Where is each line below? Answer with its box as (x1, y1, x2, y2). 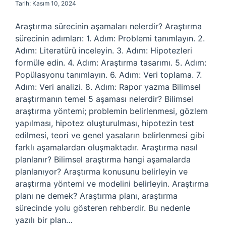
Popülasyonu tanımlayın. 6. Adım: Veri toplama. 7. (15, 70, 202, 80)
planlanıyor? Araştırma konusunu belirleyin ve (15, 166, 188, 177)
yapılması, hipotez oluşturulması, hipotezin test (15, 118, 194, 128)
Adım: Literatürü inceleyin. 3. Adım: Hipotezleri (15, 45, 192, 55)
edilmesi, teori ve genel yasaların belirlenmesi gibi (15, 130, 204, 140)
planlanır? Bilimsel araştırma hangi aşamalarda (15, 154, 191, 164)
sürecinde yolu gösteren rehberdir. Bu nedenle (15, 203, 190, 213)
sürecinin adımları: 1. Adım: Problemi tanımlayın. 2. (15, 33, 205, 43)
